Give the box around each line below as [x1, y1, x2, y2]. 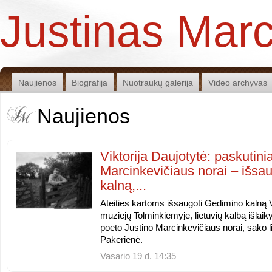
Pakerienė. [100, 235, 143, 245]
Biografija [72, 78, 107, 87]
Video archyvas [208, 78, 267, 87]
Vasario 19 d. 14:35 [100, 251, 176, 261]
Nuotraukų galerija [123, 78, 193, 87]
